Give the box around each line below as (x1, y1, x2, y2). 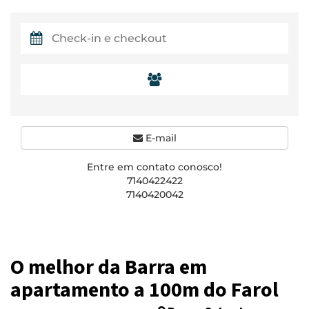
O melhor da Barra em (10, 254, 207, 281)
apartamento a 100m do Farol (10, 277, 279, 304)
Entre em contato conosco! (87, 161, 222, 173)
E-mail (142, 132, 177, 144)
